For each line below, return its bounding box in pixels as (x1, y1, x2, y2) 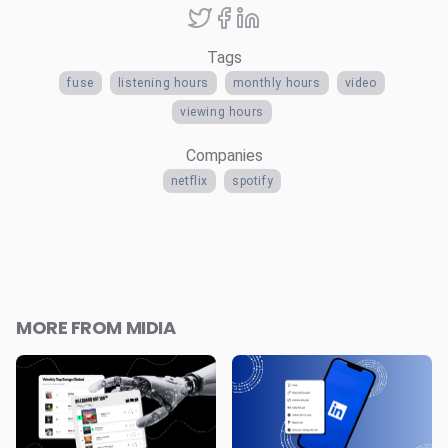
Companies (185, 145, 263, 165)
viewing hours (180, 104, 264, 119)
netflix (170, 173, 208, 188)
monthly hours (232, 75, 321, 90)
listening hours (117, 75, 209, 90)
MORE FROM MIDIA (16, 314, 176, 340)
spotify (232, 173, 274, 188)
